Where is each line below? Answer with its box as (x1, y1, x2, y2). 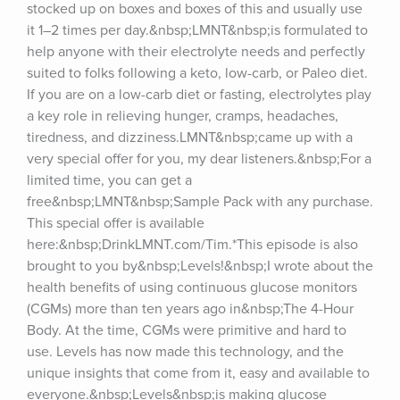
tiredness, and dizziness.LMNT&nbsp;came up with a (27, 129, 353, 146)
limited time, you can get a (27, 171, 192, 189)
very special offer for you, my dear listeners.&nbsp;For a (27, 150, 371, 168)
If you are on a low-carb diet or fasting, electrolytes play (27, 86, 371, 104)
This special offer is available (27, 214, 204, 232)
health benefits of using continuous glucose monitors (27, 279, 357, 296)
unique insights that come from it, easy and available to (27, 364, 370, 382)
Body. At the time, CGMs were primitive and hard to (27, 321, 346, 339)
